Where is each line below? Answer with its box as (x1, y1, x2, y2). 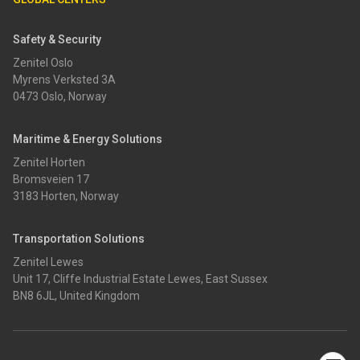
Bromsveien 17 (13, 173, 89, 186)
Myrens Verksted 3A (13, 73, 116, 87)
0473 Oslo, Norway (13, 90, 107, 104)
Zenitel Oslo (13, 56, 73, 70)
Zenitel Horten (13, 156, 85, 170)
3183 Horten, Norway (13, 190, 119, 203)
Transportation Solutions (13, 232, 145, 246)
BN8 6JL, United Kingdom (13, 289, 140, 303)
